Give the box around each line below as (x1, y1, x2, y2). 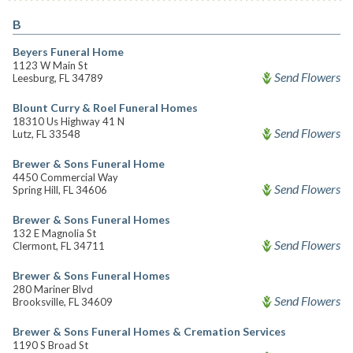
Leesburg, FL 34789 (13, 72, 103, 84)
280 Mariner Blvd (13, 283, 93, 295)
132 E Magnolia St (13, 227, 96, 240)
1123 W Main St (13, 59, 87, 72)
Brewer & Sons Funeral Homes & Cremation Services (13, 325, 286, 338)
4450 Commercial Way (13, 171, 118, 184)
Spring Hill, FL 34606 (13, 184, 107, 196)
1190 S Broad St (13, 339, 88, 351)
